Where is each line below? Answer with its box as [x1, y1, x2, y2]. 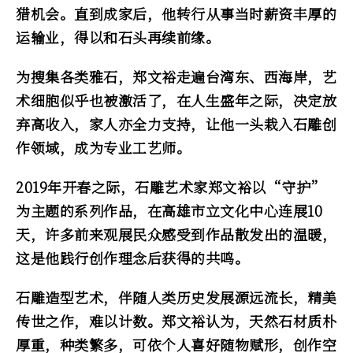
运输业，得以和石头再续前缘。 [16, 27, 220, 47]
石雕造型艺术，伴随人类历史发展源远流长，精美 [16, 287, 336, 307]
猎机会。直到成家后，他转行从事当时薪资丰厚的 [16, 3, 336, 24]
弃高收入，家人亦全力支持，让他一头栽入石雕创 [16, 113, 336, 134]
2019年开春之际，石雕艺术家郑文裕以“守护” [16, 176, 326, 197]
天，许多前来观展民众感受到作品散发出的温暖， [16, 224, 336, 244]
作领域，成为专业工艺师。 [16, 137, 191, 158]
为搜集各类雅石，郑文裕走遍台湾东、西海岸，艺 [16, 66, 336, 87]
